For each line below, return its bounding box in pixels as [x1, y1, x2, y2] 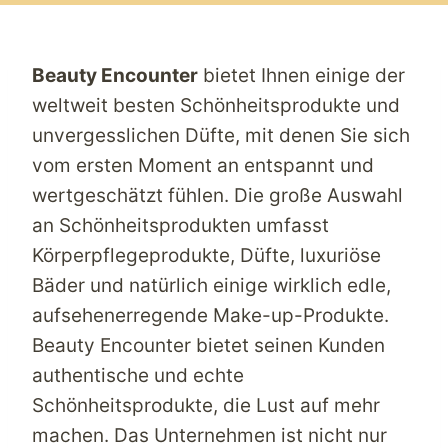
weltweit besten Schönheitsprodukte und [32, 93, 400, 117]
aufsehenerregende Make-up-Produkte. [32, 303, 389, 327]
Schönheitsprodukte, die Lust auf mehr [32, 393, 380, 417]
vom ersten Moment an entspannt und [32, 153, 374, 177]
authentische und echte [32, 363, 244, 387]
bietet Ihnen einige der [198, 63, 405, 87]
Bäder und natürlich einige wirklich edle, [32, 273, 391, 297]
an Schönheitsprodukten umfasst [32, 213, 329, 237]
